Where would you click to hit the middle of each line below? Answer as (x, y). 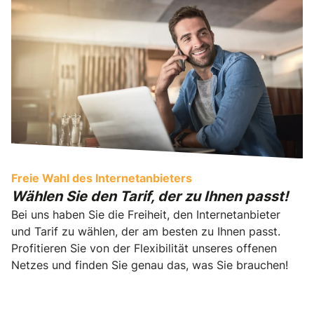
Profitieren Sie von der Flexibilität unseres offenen (144, 248)
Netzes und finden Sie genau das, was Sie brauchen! (150, 265)
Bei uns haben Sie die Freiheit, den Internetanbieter (146, 214)
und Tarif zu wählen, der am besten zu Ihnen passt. (146, 231)
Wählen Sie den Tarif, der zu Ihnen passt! (150, 196)
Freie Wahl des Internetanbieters (102, 178)
